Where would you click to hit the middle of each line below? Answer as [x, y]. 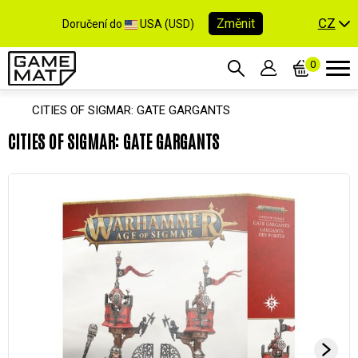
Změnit [236, 23]
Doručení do [94, 24]
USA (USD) [167, 24]
